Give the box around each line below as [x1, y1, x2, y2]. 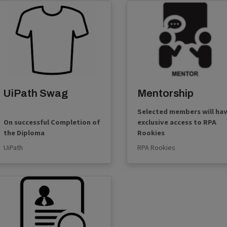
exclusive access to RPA [137, 117, 216, 128]
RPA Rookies [137, 142, 175, 154]
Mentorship [137, 87, 194, 99]
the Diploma [4, 128, 45, 139]
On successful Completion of [4, 117, 100, 128]
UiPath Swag [4, 87, 68, 99]
